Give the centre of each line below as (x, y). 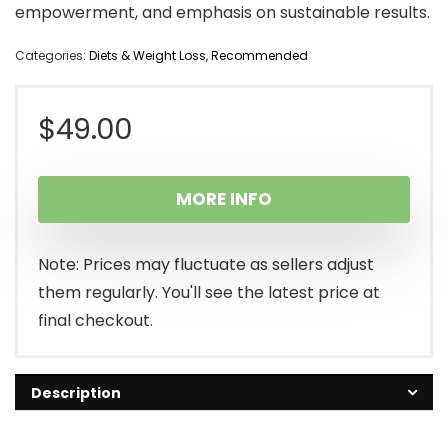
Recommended (259, 55)
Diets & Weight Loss (147, 55)
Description (76, 393)
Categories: (52, 55)
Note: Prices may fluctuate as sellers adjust (206, 264)
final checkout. (95, 320)
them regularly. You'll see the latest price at (209, 292)
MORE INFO (224, 199)
